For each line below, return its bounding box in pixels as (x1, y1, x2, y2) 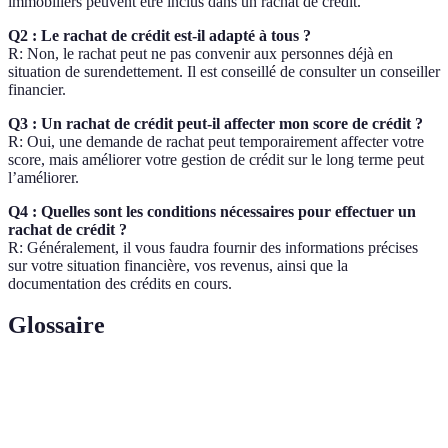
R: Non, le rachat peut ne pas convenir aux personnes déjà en (8, 44, 393, 62)
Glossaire (8, 312, 105, 339)
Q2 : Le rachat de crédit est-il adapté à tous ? (8, 26, 311, 44)
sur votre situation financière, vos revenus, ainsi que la (8, 256, 348, 274)
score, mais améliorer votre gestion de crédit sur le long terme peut (8, 150, 424, 168)
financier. (8, 80, 66, 98)
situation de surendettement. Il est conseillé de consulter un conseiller (8, 62, 440, 80)
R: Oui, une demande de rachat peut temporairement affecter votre (8, 132, 424, 150)
